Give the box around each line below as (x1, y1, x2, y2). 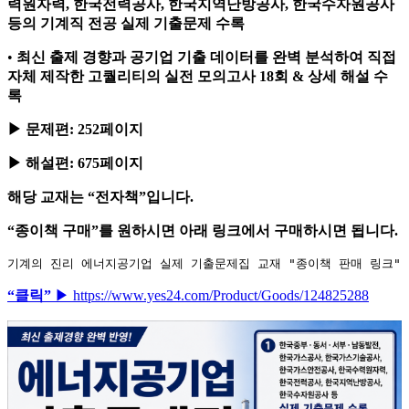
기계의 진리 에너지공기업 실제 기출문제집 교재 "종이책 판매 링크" (7, 257, 401, 270)
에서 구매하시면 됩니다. (241, 223, 398, 238)
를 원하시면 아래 (99, 223, 212, 238)
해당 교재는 (7, 189, 88, 204)
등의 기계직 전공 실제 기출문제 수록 (7, 16, 245, 31)
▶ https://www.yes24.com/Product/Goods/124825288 (51, 288, 369, 303)
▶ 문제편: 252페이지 (7, 121, 143, 137)
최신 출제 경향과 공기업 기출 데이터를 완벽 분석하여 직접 (13, 49, 396, 65)
